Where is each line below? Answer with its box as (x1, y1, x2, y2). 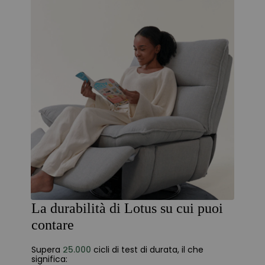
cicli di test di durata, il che (91, 244, 203, 256)
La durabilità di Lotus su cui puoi (31, 201, 223, 216)
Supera (31, 244, 63, 256)
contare (31, 217, 74, 233)
